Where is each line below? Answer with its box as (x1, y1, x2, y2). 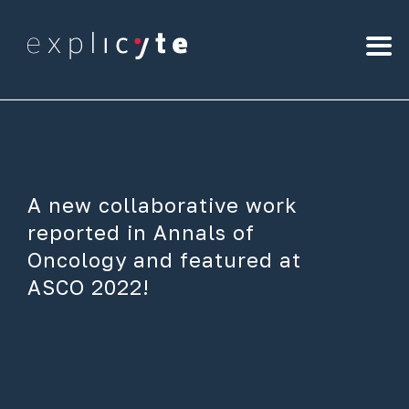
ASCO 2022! (27, 275, 150, 299)
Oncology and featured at (27, 247, 301, 272)
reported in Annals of (27, 220, 255, 245)
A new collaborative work (27, 193, 298, 217)
